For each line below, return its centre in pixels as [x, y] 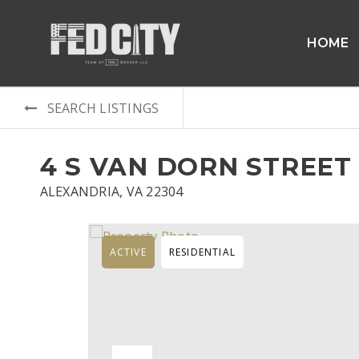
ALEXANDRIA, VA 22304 [111, 192]
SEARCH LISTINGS [103, 108]
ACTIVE [128, 252]
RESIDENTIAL [202, 252]
